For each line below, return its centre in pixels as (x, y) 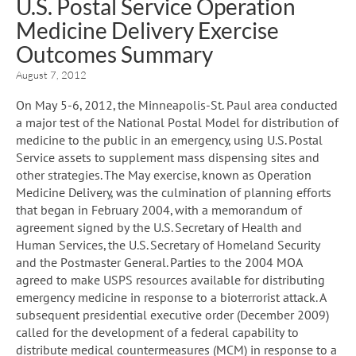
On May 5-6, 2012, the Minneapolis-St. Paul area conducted (177, 104)
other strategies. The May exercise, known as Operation (164, 174)
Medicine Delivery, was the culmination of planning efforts (174, 192)
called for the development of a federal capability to (157, 332)
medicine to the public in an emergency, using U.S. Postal (169, 139)
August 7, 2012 (51, 74)
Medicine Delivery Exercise (147, 30)
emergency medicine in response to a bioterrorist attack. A (171, 297)
